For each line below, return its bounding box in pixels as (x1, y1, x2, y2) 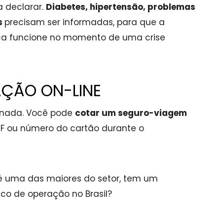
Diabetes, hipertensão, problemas (46, 1, 195, 13)
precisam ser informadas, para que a (4, 16, 165, 28)
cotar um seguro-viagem (75, 107, 187, 119)
